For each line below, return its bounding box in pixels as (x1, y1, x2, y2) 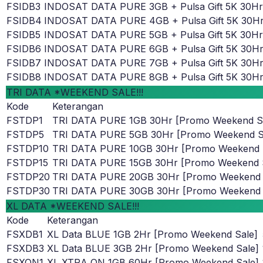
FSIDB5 (6, 29, 41, 41)
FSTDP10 (6, 143, 49, 155)
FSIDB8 (6, 71, 41, 83)
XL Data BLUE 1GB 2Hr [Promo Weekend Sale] (47, 228, 258, 241)
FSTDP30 (6, 185, 50, 197)
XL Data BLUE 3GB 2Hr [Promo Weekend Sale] (47, 242, 259, 255)
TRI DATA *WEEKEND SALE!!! (6, 86, 143, 99)
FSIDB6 (6, 43, 41, 55)
